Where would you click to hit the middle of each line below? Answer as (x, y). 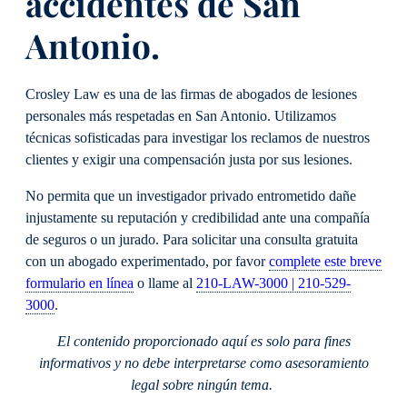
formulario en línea (79, 283)
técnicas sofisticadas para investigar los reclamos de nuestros (198, 138)
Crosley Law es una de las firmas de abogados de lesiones (191, 94)
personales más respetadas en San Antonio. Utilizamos (181, 116)
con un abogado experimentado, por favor (147, 261)
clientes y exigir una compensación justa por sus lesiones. (191, 159)
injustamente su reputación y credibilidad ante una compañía (198, 218)
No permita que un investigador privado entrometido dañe (191, 196)
